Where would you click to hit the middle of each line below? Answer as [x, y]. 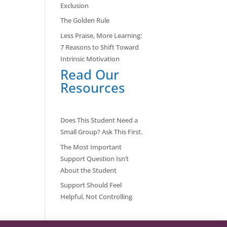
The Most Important [91, 147]
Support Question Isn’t [95, 158]
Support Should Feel [91, 185]
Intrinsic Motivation [90, 59]
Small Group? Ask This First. [102, 132]
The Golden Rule [85, 21]
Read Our [90, 75]
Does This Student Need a [99, 120]
